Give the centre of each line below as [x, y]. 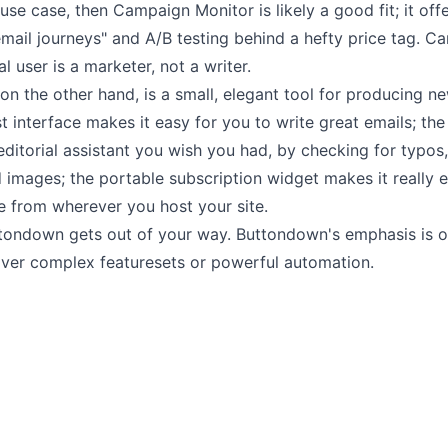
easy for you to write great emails [283, 122]
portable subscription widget [209, 178]
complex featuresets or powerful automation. [199, 262]
